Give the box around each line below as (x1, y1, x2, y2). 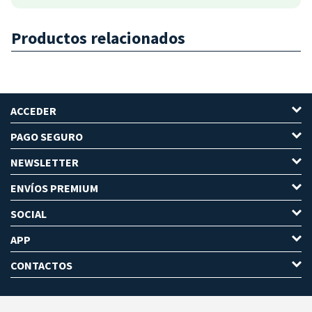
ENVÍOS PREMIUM (10, 180, 98, 195)
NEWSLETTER (10, 155, 79, 169)
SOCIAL (10, 206, 47, 221)
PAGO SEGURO (10, 129, 83, 143)
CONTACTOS (10, 258, 72, 272)
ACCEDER (10, 103, 56, 118)
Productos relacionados (11, 26, 185, 49)
